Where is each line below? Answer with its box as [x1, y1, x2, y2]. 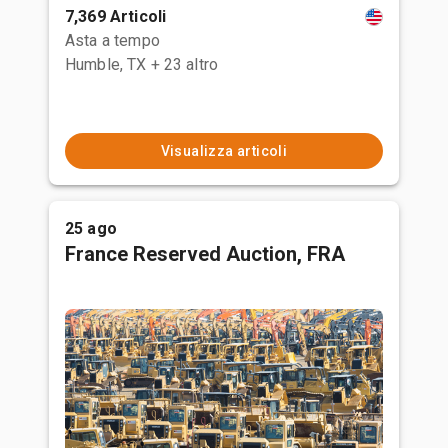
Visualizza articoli [160, 143, 288, 159]
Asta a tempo [65, 31, 160, 50]
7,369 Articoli [65, 7, 167, 26]
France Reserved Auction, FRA [65, 242, 345, 266]
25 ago [65, 219, 117, 238]
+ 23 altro [150, 55, 218, 74]
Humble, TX [65, 55, 147, 74]
